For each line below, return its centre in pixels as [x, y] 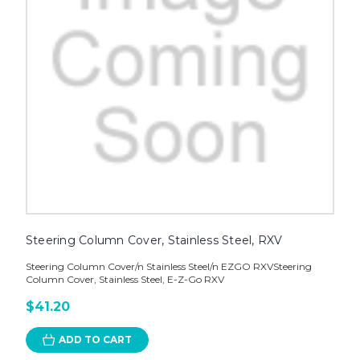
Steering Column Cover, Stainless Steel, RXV [154, 241]
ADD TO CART [95, 340]
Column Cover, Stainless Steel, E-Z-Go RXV [125, 280]
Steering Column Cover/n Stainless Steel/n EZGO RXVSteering [168, 267]
